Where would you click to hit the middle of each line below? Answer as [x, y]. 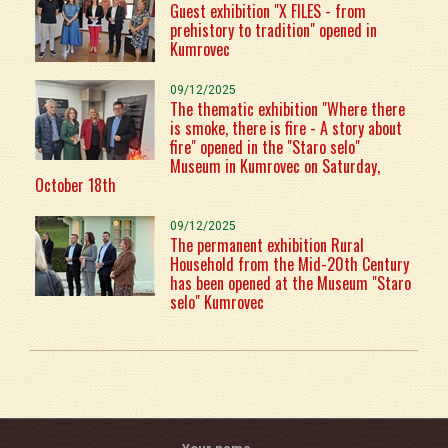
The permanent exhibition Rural [267, 244]
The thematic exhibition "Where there [287, 108]
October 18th [75, 184]
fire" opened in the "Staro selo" [265, 146]
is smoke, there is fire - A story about [286, 127]
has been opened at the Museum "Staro [290, 282]
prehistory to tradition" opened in [273, 29]
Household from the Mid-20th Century [289, 263]
